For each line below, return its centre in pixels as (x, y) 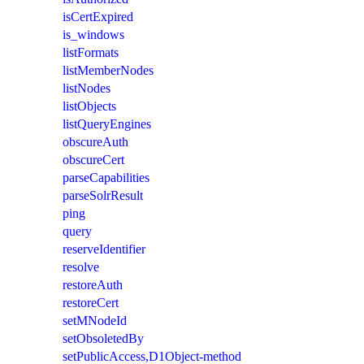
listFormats (91, 52)
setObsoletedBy (103, 338)
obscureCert (93, 159)
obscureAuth (95, 141)
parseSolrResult (103, 195)
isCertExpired (98, 16)
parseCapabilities (106, 177)
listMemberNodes (108, 70)
